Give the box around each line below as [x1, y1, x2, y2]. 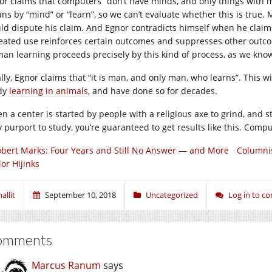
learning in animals [9, 85, 88, 97]
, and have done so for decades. [88, 85, 217, 97]
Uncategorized [146, 189, 198, 200]
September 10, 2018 [45, 189, 116, 200]
